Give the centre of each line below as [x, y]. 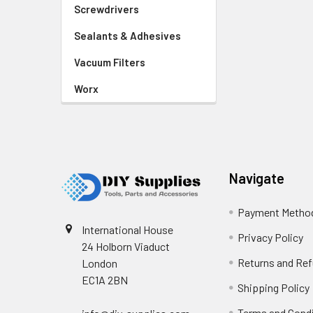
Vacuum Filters [110, 62]
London [100, 263]
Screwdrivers [107, 9]
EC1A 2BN [105, 280]
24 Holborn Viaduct [126, 246]
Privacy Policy [271, 237]
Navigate [257, 178]
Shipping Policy [274, 287]
